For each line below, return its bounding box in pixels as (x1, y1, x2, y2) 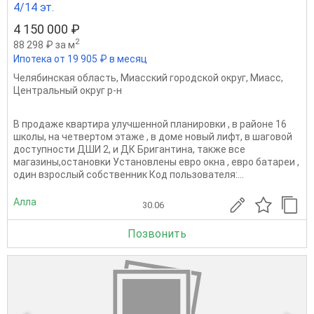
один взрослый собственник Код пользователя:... (13, 168, 244, 180)
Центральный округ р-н (13, 84, 122, 96)
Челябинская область (13, 71, 116, 83)
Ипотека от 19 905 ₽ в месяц (13, 53, 147, 64)
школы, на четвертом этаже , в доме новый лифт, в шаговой (13, 130, 292, 142)
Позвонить (128, 226, 186, 240)
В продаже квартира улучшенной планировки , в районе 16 (13, 118, 287, 130)
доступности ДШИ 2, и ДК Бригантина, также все (13, 143, 245, 155)
